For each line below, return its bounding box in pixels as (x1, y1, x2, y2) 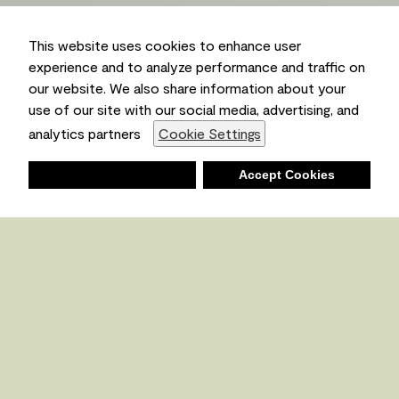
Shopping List (209, 169, 304, 186)
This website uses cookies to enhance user (28, 37, 301, 54)
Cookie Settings (158, 125, 261, 142)
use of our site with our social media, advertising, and (28, 101, 359, 118)
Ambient (74, 109, 130, 126)
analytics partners (28, 125, 144, 142)
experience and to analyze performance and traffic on (28, 58, 365, 76)
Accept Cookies (238, 167, 335, 183)
